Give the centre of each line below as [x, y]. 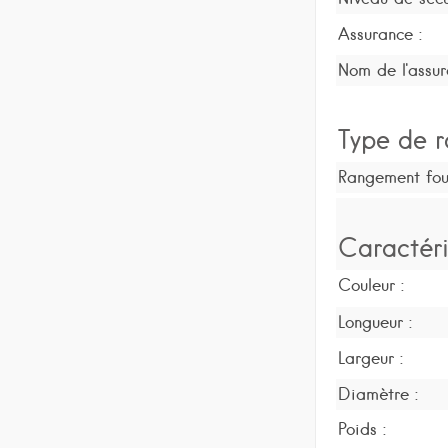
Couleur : [370, 285]
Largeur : [370, 357]
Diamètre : [377, 393]
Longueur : [374, 322]
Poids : [361, 429]
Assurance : [379, 33]
